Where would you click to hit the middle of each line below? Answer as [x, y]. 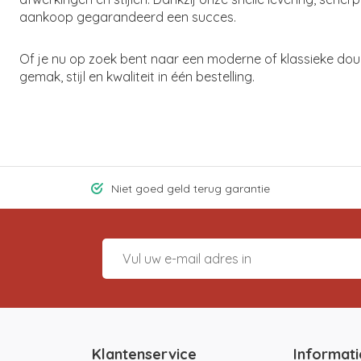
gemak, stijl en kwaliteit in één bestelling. [137, 77]
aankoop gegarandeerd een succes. [128, 17]
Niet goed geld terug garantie [191, 188]
